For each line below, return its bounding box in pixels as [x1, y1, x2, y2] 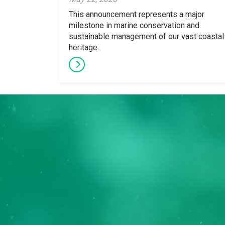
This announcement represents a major [69, 10, 204, 19]
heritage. [69, 43, 99, 52]
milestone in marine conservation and [69, 21, 199, 30]
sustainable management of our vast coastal [69, 32, 224, 41]
